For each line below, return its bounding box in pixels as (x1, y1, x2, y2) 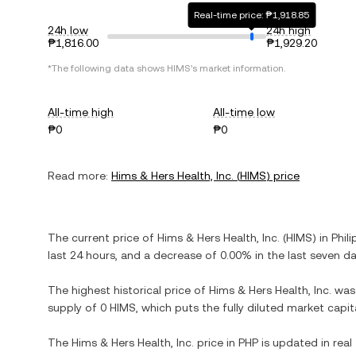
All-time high (48, 106, 114, 118)
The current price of (48, 231, 157, 244)
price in (194, 336, 238, 349)
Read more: (48, 169, 108, 182)
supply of (48, 301, 100, 314)
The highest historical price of (48, 284, 209, 296)
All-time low (213, 106, 276, 118)
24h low (48, 24, 88, 37)
